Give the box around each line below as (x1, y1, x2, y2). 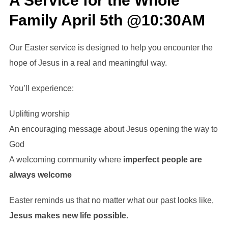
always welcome (9, 170, 72, 179)
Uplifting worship (9, 109, 70, 118)
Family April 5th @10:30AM (9, 11, 205, 28)
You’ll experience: (9, 83, 74, 93)
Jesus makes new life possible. (9, 211, 128, 220)
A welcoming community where (9, 155, 123, 164)
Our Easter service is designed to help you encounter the (9, 43, 213, 52)
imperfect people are (123, 155, 202, 164)
